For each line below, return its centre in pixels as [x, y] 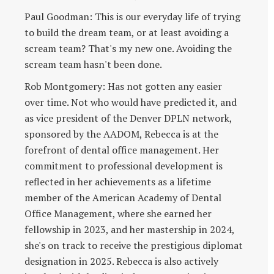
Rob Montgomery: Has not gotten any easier [123, 86]
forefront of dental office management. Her [122, 150]
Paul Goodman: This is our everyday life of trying [132, 16]
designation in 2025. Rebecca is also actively [121, 261]
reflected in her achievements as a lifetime [118, 181]
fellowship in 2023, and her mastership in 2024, [129, 229]
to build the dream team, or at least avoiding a [127, 32]
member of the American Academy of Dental [123, 197]
